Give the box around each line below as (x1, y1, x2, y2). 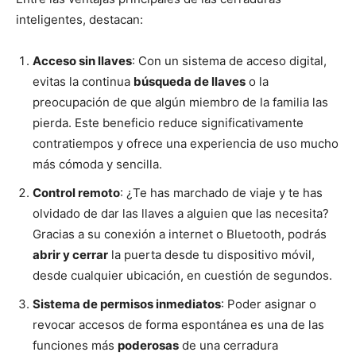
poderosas (118, 338, 179, 354)
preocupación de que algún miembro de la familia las (33, 95, 328, 110)
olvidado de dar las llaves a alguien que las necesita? (33, 206, 329, 222)
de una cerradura (179, 338, 278, 354)
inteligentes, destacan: (16, 12, 143, 28)
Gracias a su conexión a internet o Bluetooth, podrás (33, 226, 327, 242)
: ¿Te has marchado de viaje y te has (120, 185, 323, 201)
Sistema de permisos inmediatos (33, 296, 221, 312)
